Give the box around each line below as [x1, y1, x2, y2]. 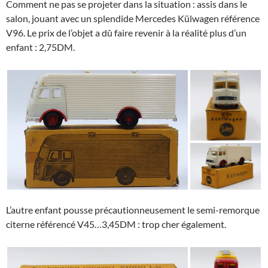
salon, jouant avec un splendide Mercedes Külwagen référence [6, 12, 260, 24]
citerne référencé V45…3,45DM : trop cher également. [6, 218, 226, 230]
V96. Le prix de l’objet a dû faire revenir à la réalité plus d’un [6, 26, 246, 38]
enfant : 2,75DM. [6, 41, 75, 53]
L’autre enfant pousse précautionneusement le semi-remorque [6, 203, 260, 215]
